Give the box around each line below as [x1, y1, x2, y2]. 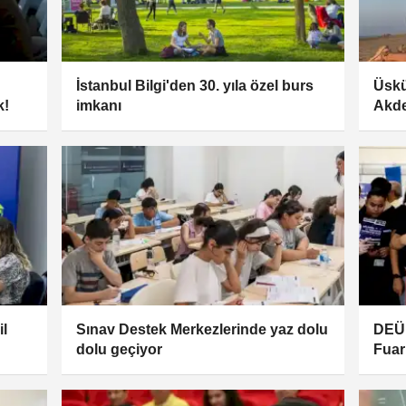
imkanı [75, 98, 121, 114]
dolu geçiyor [75, 341, 162, 357]
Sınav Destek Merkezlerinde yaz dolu [75, 321, 328, 337]
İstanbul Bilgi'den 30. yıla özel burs [75, 78, 314, 94]
